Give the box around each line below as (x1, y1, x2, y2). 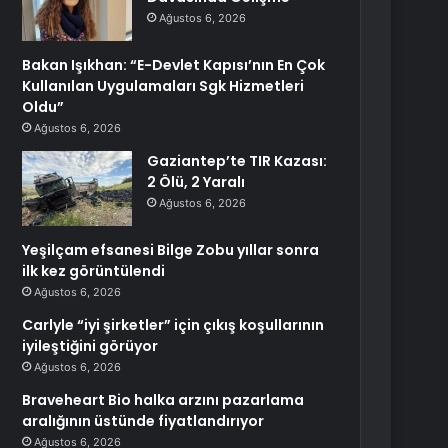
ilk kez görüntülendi (22, 261, 166, 281)
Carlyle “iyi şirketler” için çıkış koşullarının (22, 315, 325, 335)
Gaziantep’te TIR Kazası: (147, 151, 328, 171)
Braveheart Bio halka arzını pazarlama (22, 390, 305, 410)
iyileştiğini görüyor (22, 336, 159, 356)
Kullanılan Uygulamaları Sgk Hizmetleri (22, 76, 305, 96)
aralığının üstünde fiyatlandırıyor (22, 411, 265, 431)
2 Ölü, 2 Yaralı (147, 172, 246, 192)
